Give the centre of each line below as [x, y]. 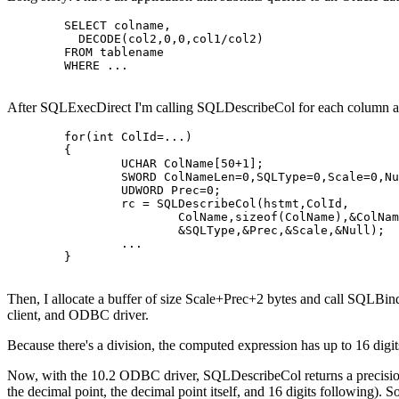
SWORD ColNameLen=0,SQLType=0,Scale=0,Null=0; [64, 176]
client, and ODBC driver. [78, 314]
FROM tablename [36, 52]
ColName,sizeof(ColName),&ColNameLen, [93, 216]
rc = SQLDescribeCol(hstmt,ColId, [64, 203]
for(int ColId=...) [36, 136]
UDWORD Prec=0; [64, 190]
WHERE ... [36, 65]
